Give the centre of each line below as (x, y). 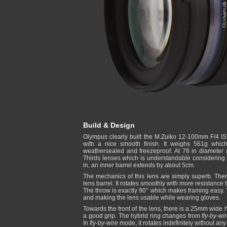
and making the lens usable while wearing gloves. (152, 198)
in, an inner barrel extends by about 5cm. (139, 165)
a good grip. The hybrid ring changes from (142, 216)
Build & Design (109, 125)
